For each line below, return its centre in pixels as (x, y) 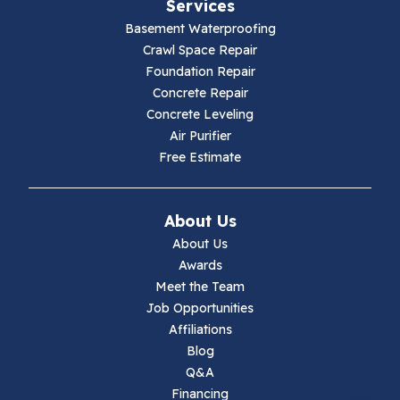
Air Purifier (200, 136)
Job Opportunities (200, 308)
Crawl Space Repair (200, 50)
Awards (200, 265)
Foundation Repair (200, 71)
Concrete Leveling (200, 114)
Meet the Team (200, 287)
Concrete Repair (200, 93)
